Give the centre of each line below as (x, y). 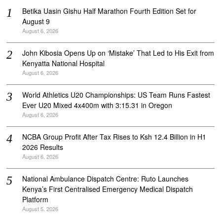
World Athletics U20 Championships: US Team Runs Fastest (116, 95)
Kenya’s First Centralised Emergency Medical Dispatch (108, 189)
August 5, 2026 (40, 209)
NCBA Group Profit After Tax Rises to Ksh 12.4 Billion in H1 (114, 137)
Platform (36, 200)
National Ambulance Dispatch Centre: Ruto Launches (106, 179)
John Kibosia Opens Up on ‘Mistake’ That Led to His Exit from (118, 53)
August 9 (36, 21)
